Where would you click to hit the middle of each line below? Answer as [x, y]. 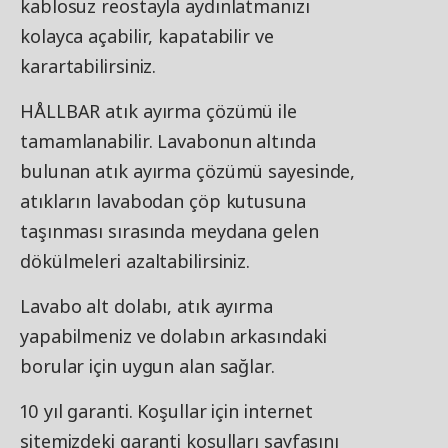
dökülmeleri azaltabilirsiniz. [135, 261]
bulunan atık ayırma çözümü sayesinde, [188, 171]
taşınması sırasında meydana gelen [169, 231]
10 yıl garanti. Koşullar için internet [167, 411]
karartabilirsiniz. [88, 66]
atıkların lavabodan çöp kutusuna [163, 201]
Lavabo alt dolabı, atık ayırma [146, 306]
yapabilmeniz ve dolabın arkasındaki [173, 336]
